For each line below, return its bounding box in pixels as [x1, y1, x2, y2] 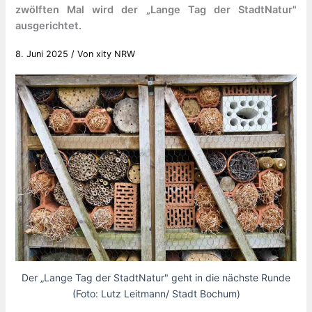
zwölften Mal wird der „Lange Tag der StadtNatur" [15, 3, 297, 16]
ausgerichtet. [15, 19, 82, 32]
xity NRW [96, 48, 136, 59]
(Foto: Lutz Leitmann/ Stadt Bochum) [72, 287, 240, 299]
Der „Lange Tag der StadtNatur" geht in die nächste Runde [22, 271, 290, 283]
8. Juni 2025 [15, 48, 72, 59]
